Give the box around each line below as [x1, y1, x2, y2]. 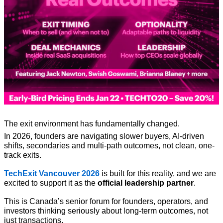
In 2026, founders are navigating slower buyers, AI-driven [4, 132, 204, 141]
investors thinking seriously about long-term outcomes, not [4, 207, 208, 216]
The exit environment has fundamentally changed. [4, 119, 180, 128]
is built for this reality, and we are [100, 169, 216, 178]
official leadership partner [98, 179, 194, 188]
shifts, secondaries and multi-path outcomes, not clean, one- [4, 141, 215, 150]
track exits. [4, 151, 41, 160]
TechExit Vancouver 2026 [4, 169, 100, 178]
